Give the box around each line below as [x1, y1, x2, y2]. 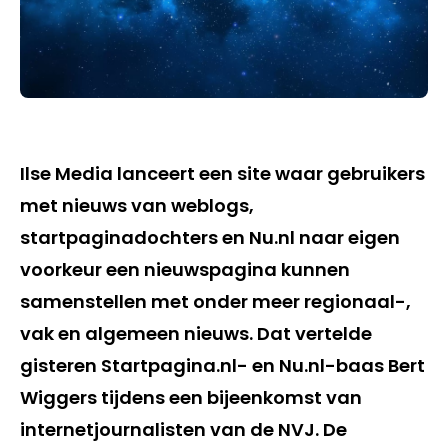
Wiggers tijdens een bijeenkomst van [20, 384, 362, 410]
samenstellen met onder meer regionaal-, [20, 288, 411, 314]
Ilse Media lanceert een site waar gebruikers [20, 160, 425, 186]
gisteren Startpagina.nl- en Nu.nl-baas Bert [20, 352, 425, 378]
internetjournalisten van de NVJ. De [20, 416, 347, 442]
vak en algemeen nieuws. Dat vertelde [20, 320, 372, 346]
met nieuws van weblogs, [20, 192, 254, 218]
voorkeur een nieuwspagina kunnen [20, 256, 350, 282]
